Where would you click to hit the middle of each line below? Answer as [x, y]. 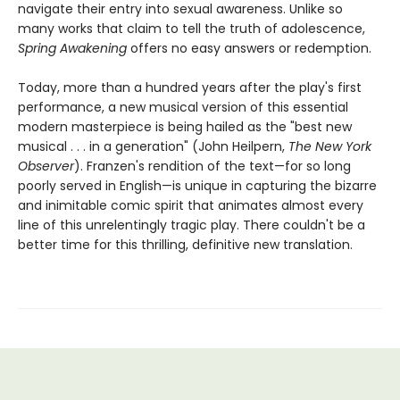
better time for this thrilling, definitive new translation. [185, 245]
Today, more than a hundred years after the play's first [190, 87]
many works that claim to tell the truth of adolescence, [192, 29]
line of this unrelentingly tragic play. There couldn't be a [192, 225]
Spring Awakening [74, 48]
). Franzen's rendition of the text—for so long [212, 166]
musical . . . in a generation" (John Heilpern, [153, 146]
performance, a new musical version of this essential [183, 107]
